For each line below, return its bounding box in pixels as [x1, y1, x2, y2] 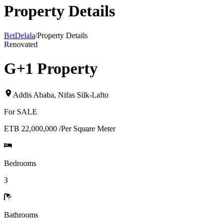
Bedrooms [4, 159, 36, 167]
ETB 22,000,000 [4, 124, 57, 133]
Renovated [4, 40, 38, 49]
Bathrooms [4, 210, 38, 219]
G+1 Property [4, 59, 98, 78]
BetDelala [4, 31, 35, 40]
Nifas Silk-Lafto [58, 90, 109, 99]
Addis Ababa [13, 90, 54, 99]
